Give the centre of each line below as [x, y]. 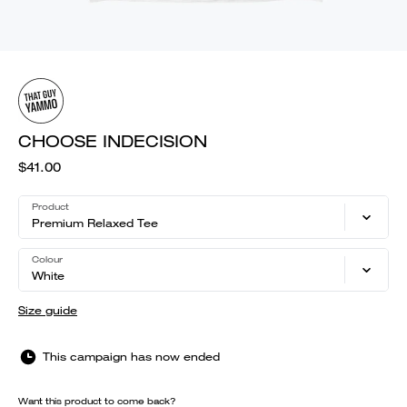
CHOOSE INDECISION [113, 141]
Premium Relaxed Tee [95, 223]
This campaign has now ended [131, 357]
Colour [47, 259]
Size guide [48, 310]
